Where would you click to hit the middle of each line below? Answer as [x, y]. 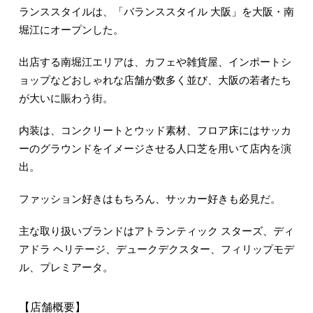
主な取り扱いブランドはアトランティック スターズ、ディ [156, 231]
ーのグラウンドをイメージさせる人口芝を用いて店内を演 [155, 148]
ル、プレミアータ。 [66, 267]
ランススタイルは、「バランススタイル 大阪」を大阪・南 [156, 12]
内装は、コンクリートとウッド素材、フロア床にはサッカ [155, 130]
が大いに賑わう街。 [66, 98]
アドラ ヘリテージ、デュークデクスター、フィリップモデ [156, 249]
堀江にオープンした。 [71, 30]
